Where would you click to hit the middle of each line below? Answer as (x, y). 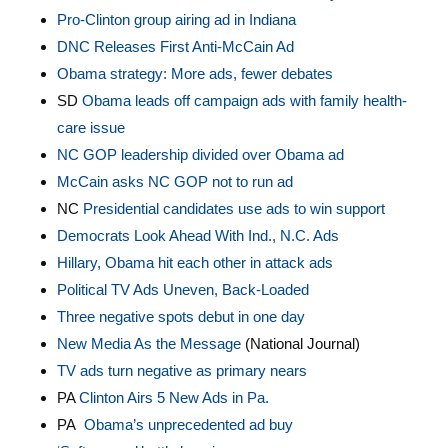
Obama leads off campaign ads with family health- (244, 100)
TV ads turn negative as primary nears (181, 370)
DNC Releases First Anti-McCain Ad (175, 46)
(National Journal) (302, 343)
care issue (90, 127)
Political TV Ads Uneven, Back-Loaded (182, 289)
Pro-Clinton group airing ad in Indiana (176, 19)
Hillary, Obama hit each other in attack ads (194, 262)
